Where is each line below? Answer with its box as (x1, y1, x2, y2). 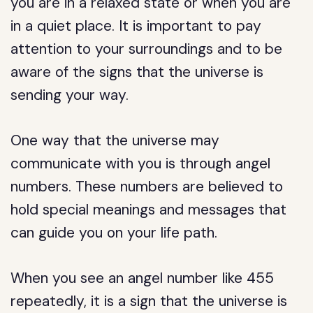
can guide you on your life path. (10, 223, 218, 242)
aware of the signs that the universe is (10, 62, 264, 82)
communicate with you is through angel (10, 154, 271, 173)
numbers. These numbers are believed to (10, 177, 284, 196)
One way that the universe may (10, 131, 220, 150)
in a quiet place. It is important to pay (10, 16, 262, 36)
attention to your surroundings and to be (10, 39, 283, 59)
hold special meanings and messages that (10, 200, 287, 219)
